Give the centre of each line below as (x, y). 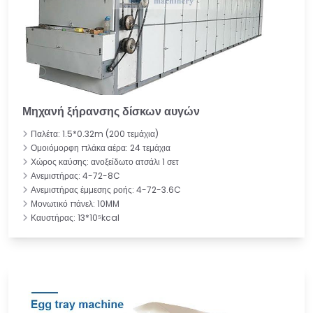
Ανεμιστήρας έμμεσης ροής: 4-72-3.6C (106, 189)
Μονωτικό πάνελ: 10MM (75, 203)
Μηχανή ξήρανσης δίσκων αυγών (111, 111)
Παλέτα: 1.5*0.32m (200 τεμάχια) (95, 133)
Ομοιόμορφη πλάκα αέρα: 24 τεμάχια (101, 147)
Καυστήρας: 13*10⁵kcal (75, 217)
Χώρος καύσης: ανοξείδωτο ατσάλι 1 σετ (105, 161)
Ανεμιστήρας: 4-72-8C (75, 175)
